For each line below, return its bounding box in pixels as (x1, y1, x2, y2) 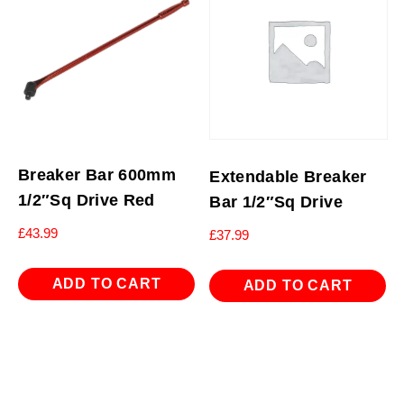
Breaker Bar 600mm (18, 165, 177, 184)
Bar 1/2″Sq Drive (209, 192, 343, 211)
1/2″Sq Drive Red (18, 190, 155, 209)
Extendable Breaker (209, 167, 367, 186)
